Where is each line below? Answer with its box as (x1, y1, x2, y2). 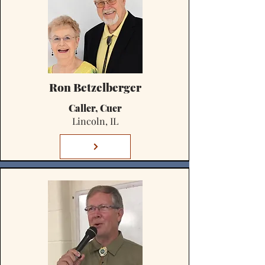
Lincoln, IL (72, 115, 118, 127)
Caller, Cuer (69, 102, 122, 114)
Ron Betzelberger (49, 79, 141, 95)
